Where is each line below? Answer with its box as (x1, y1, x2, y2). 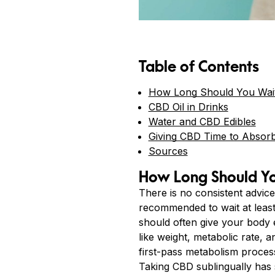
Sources (148, 145, 188, 157)
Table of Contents (138, 57, 259, 76)
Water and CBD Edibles (148, 115, 256, 128)
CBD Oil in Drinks (148, 101, 228, 113)
